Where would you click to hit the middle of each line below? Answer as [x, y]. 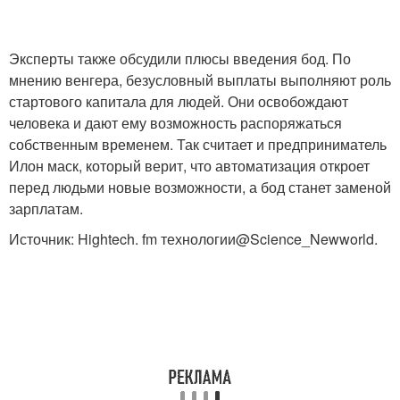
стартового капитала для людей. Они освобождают [179, 101]
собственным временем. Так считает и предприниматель [198, 144]
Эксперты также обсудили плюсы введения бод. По [180, 58]
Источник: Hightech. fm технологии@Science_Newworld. [193, 238]
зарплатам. [46, 208]
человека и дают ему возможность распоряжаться [175, 122]
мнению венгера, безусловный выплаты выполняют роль [200, 79]
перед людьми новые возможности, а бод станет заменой [200, 187]
